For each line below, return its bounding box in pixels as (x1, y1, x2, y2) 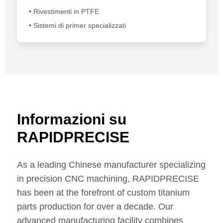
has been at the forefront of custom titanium (17, 188, 190, 198)
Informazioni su (17, 111, 126, 128)
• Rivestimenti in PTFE (29, 7, 99, 16)
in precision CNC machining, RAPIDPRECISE (17, 174, 199, 184)
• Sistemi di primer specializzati (29, 21, 126, 30)
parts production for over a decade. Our (17, 202, 173, 212)
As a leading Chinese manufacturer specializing (17, 160, 206, 170)
